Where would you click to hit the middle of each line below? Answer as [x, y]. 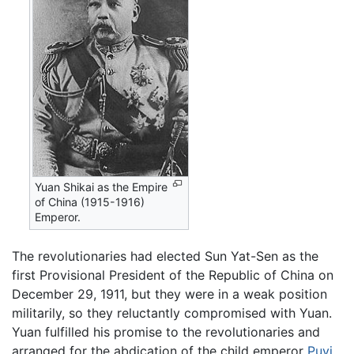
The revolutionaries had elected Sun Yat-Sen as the [165, 256]
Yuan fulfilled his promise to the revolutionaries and [166, 331]
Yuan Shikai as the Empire [102, 187]
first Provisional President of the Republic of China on [173, 275]
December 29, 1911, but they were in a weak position [169, 294]
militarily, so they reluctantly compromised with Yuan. [172, 313]
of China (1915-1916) [90, 202]
